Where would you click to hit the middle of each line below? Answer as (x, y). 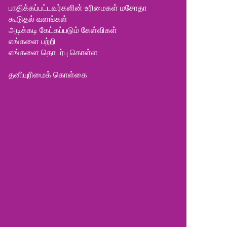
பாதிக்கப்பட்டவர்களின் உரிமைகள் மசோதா (78, 8)
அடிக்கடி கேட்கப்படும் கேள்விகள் (63, 30)
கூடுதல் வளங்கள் (38, 19)
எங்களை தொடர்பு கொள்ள (53, 52)
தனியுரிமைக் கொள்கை (48, 75)
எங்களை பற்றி (32, 41)
